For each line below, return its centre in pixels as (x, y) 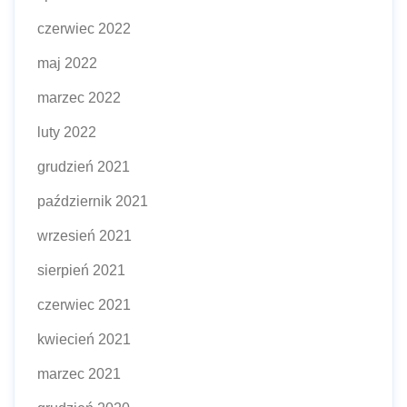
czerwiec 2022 (84, 28)
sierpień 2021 (81, 270)
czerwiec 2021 (84, 304)
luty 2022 (67, 132)
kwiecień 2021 (84, 339)
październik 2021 (93, 201)
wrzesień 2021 (84, 235)
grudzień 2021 (84, 166)
